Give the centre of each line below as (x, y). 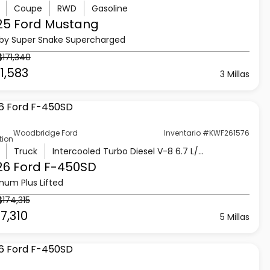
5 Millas (235, 217)
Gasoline (109, 8)
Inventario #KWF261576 (207, 133)
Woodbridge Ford (45, 133)
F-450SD (68, 167)
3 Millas (235, 74)
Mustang (70, 24)
